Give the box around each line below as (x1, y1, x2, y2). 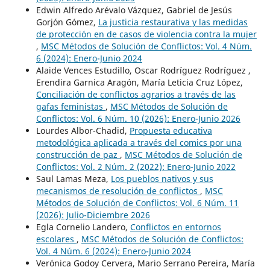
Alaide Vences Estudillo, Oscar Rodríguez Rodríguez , (36, 64, 251, 76)
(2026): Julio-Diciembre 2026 (36, 209, 150, 221)
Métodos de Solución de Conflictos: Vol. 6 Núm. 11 (36, 196, 239, 209)
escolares (36, 233, 77, 245)
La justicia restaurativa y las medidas (98, 16, 248, 28)
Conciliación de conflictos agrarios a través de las (36, 88, 236, 100)
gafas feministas (36, 100, 105, 112)
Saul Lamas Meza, (36, 172, 111, 184)
